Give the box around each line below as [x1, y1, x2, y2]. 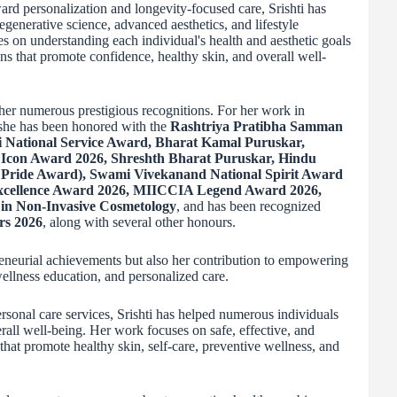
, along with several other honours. [42, 214, 236, 230]
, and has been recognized [175, 198, 321, 214]
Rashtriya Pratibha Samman [169, 119, 343, 135]
